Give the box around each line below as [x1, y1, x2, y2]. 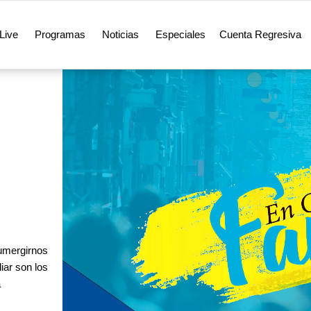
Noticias [101, 28, 139, 40]
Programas [34, 28, 85, 40]
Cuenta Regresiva [219, 28, 301, 40]
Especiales [155, 28, 205, 40]
